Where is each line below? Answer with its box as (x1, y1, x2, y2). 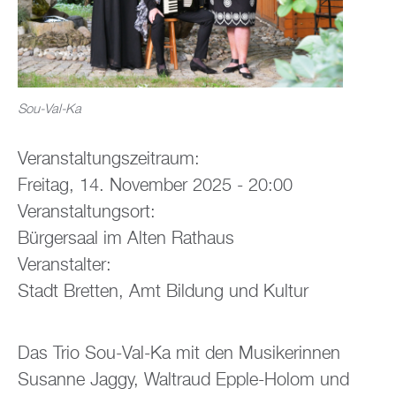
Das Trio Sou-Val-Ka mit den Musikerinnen (18, 345, 340, 363)
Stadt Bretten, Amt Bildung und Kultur (18, 283, 308, 301)
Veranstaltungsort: (18, 203, 156, 222)
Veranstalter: (18, 256, 111, 275)
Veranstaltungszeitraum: (18, 150, 200, 169)
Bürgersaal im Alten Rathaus (18, 230, 234, 248)
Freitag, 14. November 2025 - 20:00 (18, 177, 293, 195)
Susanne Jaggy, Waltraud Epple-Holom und (18, 371, 349, 390)
